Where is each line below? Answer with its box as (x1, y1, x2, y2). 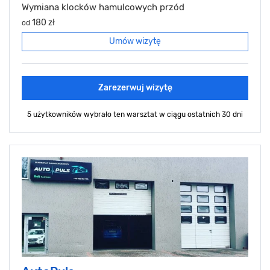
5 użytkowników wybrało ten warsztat (27, 110, 159, 119)
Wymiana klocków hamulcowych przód (22, 1, 184, 13)
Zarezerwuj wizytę (98, 82, 172, 93)
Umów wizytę (109, 36, 161, 46)
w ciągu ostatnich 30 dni (159, 110, 243, 119)
